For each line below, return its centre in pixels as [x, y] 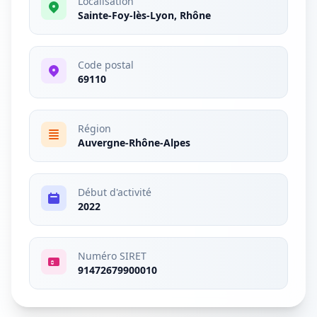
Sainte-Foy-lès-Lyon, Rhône [144, 15]
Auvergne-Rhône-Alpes [134, 143]
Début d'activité [115, 192]
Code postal [106, 65]
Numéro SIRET [112, 256]
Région [94, 128]
